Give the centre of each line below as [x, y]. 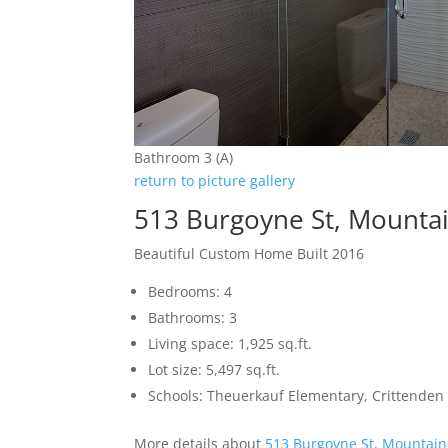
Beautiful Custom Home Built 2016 [249, 253]
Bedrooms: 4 [190, 291]
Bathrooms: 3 [193, 317]
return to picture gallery [215, 180]
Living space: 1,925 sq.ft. [230, 343]
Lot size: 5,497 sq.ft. [214, 369]
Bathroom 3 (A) [184, 157]
